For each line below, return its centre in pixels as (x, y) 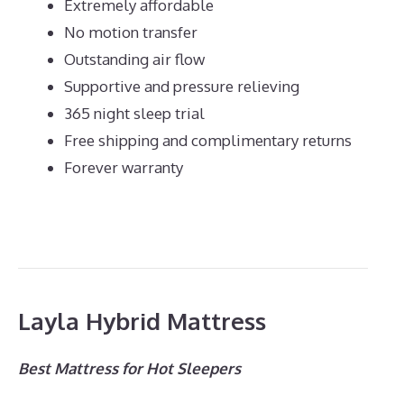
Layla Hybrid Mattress (142, 320)
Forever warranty (124, 168)
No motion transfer (131, 32)
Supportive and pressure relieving (182, 87)
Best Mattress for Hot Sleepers (129, 368)
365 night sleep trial (134, 114)
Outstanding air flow (134, 60)
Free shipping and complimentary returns (208, 141)
